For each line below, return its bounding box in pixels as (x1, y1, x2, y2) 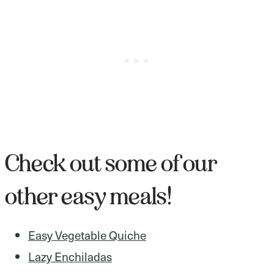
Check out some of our (5, 149, 217, 178)
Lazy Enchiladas (28, 248, 112, 264)
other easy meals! (5, 182, 172, 211)
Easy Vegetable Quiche (28, 226, 146, 243)
